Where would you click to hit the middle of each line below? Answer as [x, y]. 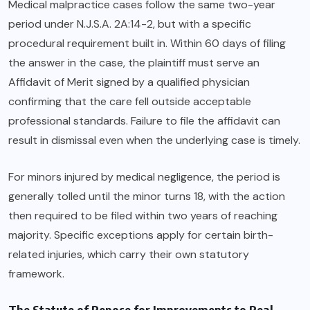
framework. [36, 274]
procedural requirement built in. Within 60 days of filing [147, 44]
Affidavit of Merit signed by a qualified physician [129, 82]
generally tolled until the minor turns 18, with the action [147, 197]
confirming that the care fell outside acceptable [130, 102]
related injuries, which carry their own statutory [129, 255]
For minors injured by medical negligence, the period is [144, 177]
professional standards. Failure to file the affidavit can [144, 121]
